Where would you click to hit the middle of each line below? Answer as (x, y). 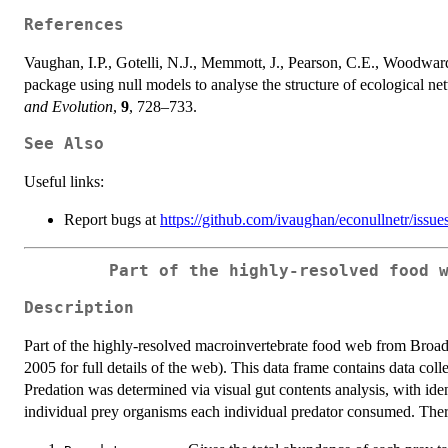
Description (79, 308)
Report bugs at (112, 219)
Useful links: (64, 181)
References (74, 24)
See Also (64, 143)
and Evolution (68, 106)
